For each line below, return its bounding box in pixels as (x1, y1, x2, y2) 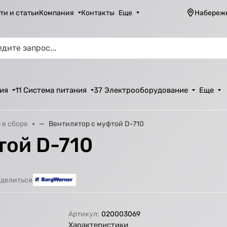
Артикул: (68, 210, 100, 219)
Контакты (81, 8, 115, 17)
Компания (39, 8, 74, 17)
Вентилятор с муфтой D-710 (49, 120, 144, 128)
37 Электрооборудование (94, 86, 188, 95)
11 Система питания (15, 86, 87, 95)
